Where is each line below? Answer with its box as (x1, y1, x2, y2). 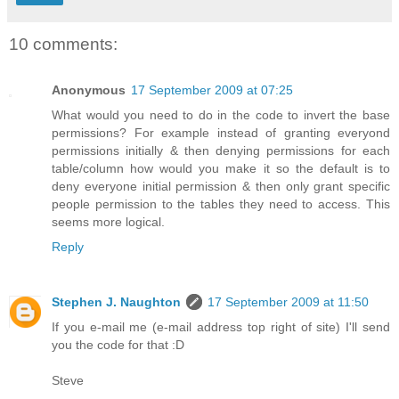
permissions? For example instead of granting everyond (52, 126, 390, 141)
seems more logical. (52, 215, 165, 230)
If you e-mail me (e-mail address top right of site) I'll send (52, 320, 390, 335)
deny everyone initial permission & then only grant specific (52, 179, 390, 194)
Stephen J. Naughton (52, 295, 181, 310)
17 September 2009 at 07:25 (131, 83, 293, 98)
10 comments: (9, 34, 118, 53)
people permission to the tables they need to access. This (52, 197, 390, 212)
